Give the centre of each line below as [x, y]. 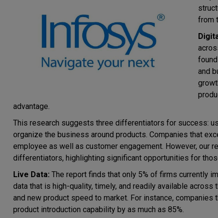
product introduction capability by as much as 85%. [99, 209]
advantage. [31, 106]
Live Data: [31, 174]
